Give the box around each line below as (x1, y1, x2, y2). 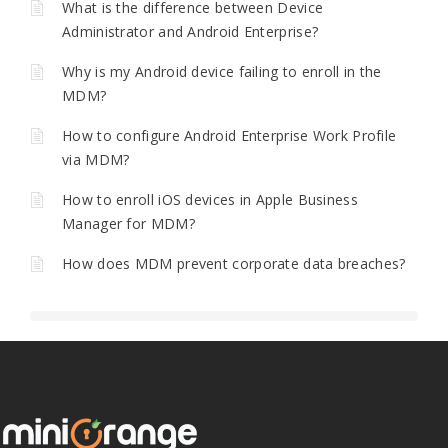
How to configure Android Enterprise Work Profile (62, 125, 397, 145)
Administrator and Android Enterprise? (62, 21, 319, 41)
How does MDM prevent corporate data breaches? (62, 253, 406, 273)
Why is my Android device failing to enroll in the (62, 61, 382, 81)
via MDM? (62, 149, 130, 169)
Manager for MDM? (62, 213, 195, 233)
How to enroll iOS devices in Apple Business (62, 189, 358, 209)
